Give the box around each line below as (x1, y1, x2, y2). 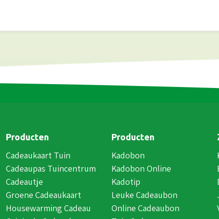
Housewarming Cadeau (6, 202, 91, 214)
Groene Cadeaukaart (6, 189, 81, 200)
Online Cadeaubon (111, 202, 179, 214)
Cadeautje (6, 175, 43, 187)
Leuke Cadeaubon (111, 189, 177, 200)
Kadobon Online (111, 162, 171, 174)
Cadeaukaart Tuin (6, 149, 70, 161)
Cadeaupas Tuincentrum (6, 162, 96, 174)
